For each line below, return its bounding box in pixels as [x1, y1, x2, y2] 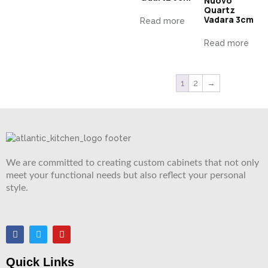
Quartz [204, 4, 235, 16]
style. [6, 183, 28, 193]
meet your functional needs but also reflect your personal [6, 170, 246, 180]
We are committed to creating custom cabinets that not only [6, 158, 259, 167]
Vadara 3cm [204, 14, 254, 25]
